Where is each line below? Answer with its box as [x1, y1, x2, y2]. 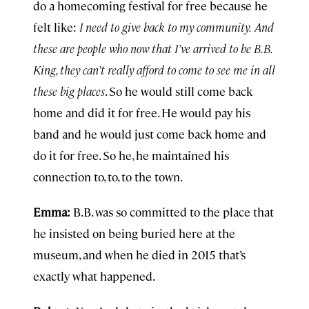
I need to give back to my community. [79, 19, 252, 34]
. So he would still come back [105, 83, 252, 99]
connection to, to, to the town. [33, 169, 183, 184]
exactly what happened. [33, 268, 155, 283]
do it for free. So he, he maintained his [33, 148, 229, 163]
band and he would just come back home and [33, 126, 266, 141]
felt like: [33, 19, 79, 34]
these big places [33, 83, 105, 99]
